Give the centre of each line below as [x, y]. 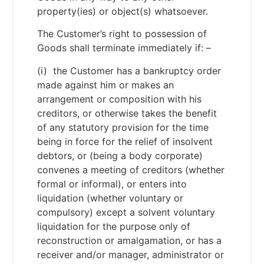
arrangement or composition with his [119, 99]
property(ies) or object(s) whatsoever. [123, 11]
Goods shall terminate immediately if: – [124, 48]
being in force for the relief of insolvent [125, 141]
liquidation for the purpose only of [114, 226]
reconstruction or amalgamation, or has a [129, 240]
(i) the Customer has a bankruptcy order [129, 70]
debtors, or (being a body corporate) [120, 155]
